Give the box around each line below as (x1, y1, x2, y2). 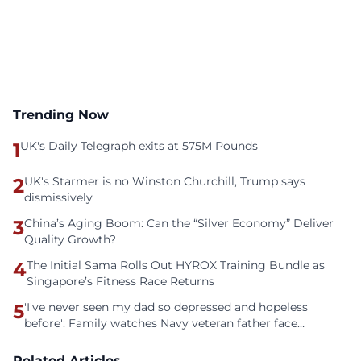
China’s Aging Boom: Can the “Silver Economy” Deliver (24, 216, 334, 230)
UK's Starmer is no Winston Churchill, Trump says (24, 174, 305, 189)
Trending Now (13, 107, 109, 122)
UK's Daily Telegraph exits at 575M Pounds (20, 139, 258, 153)
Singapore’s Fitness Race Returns (27, 274, 214, 288)
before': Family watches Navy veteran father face (24, 316, 297, 330)
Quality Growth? (24, 232, 116, 247)
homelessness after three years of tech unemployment (24, 332, 333, 346)
